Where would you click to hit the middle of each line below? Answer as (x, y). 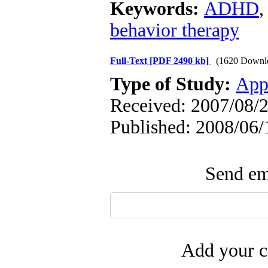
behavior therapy (175, 30)
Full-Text (130, 61)
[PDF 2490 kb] (179, 61)
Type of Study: (173, 84)
